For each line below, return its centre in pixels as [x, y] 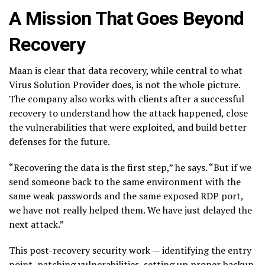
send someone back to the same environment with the [125, 182]
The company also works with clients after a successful [127, 99]
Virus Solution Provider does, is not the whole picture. [125, 85]
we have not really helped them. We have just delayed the [130, 210]
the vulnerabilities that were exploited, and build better [128, 127]
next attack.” [36, 224]
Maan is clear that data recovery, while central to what [126, 71]
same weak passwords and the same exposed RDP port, [126, 196]
